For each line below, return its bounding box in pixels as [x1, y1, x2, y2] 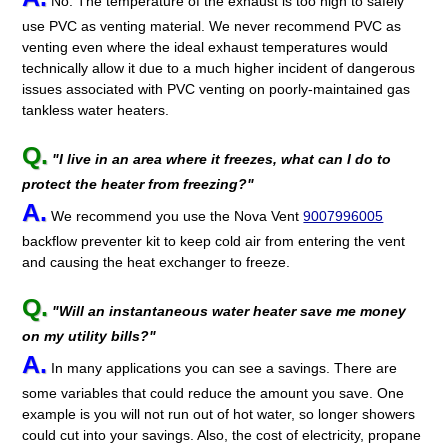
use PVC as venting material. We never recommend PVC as [22, 18, 402, 35]
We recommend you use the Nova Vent [47, 207, 304, 224]
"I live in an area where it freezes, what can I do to [52, 150, 392, 167]
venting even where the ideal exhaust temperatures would [22, 39, 389, 56]
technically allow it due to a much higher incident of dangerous [22, 60, 416, 77]
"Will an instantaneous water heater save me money [52, 302, 407, 319]
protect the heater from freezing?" [22, 175, 255, 192]
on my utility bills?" [22, 327, 157, 344]
